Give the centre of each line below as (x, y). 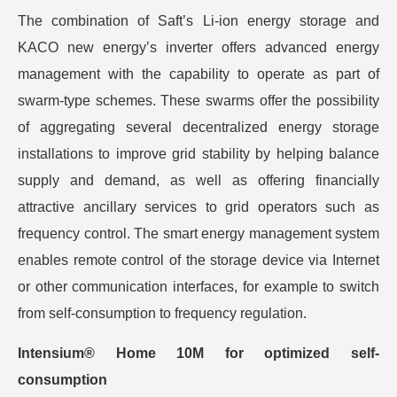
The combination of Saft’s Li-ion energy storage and (198, 21)
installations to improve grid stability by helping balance (198, 154)
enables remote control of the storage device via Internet (198, 260)
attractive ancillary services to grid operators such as (198, 207)
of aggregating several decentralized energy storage (198, 127)
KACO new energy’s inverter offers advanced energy (198, 47)
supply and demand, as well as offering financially (198, 180)
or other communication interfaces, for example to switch (198, 287)
